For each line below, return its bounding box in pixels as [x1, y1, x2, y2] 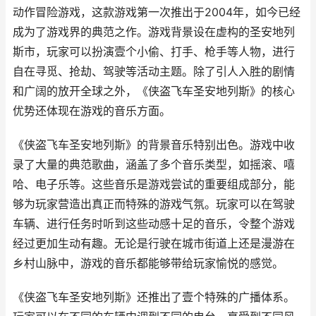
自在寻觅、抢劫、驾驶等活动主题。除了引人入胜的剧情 [13, 65, 295, 78]
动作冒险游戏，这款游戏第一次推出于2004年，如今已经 [13, 6, 300, 19]
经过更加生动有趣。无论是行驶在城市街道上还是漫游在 [13, 237, 295, 250]
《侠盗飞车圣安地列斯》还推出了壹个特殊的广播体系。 [13, 291, 295, 304]
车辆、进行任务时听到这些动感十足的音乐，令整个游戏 [13, 217, 295, 231]
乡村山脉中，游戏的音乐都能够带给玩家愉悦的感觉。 [13, 257, 284, 270]
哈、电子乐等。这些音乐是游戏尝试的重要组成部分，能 [13, 178, 295, 191]
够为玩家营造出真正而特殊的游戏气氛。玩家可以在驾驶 [13, 197, 295, 211]
